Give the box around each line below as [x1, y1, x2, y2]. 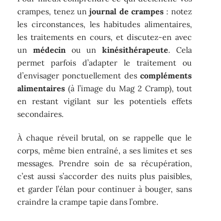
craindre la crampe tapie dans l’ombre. [17, 197, 159, 207]
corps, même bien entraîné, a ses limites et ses [17, 146, 192, 156]
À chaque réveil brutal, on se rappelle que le [17, 133, 192, 143]
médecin [33, 44, 66, 55]
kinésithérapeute [102, 44, 168, 55]
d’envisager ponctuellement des [17, 70, 140, 80]
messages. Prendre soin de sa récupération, [17, 158, 192, 169]
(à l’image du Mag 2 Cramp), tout [65, 83, 192, 93]
